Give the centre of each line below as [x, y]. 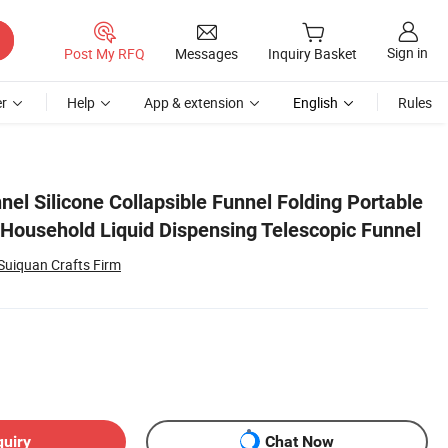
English [315, 102]
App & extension [194, 102]
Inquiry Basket [312, 54]
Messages [206, 53]
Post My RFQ [104, 53]
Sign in [407, 53]
